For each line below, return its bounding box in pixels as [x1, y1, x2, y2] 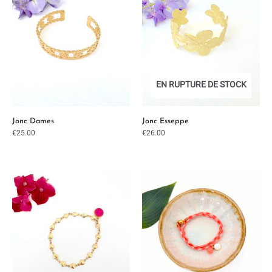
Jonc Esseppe [142, 117, 189, 126]
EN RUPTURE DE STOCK [155, 80, 246, 90]
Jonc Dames [12, 117, 54, 126]
